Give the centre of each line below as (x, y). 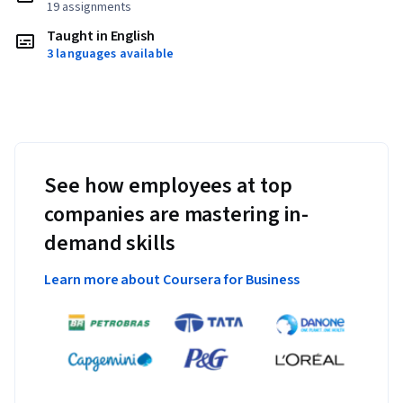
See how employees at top (168, 186)
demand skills (110, 244)
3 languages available (110, 54)
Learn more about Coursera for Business (172, 280)
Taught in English (101, 36)
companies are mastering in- (177, 215)
